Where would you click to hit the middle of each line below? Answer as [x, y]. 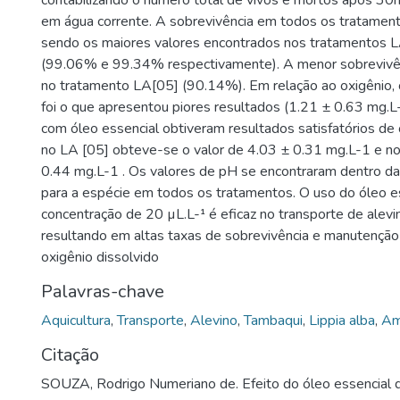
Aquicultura [76, 321]
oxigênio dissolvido [100, 257]
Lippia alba [342, 321]
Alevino [214, 321]
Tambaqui [273, 321]
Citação [70, 355]
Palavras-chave [103, 292]
